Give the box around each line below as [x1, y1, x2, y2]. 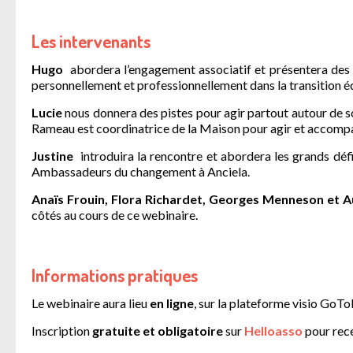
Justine [32, 148, 77, 163]
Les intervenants [32, 30, 150, 52]
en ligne [147, 295, 194, 310]
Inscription [32, 323, 92, 338]
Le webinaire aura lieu [32, 295, 147, 310]
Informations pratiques [32, 264, 198, 286]
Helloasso [244, 323, 303, 338]
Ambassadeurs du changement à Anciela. [32, 164, 252, 179]
